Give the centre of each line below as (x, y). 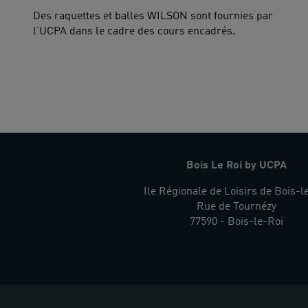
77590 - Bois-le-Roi (236, 222)
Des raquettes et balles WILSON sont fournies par (153, 16)
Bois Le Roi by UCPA (236, 166)
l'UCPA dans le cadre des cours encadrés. (134, 31)
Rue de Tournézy (236, 207)
